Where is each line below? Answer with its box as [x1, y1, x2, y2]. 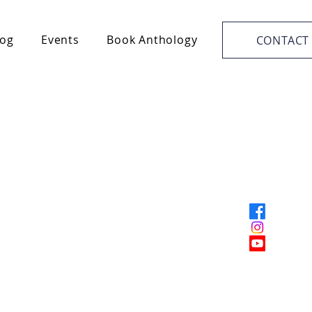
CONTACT [256, 32, 310, 48]
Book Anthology [107, 32, 198, 47]
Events [41, 32, 79, 47]
